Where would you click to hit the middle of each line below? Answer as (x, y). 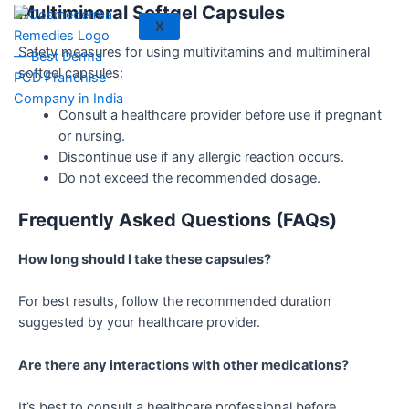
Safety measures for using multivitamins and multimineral (194, 52)
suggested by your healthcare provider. (139, 323)
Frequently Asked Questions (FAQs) (178, 220)
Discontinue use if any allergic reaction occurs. (201, 157)
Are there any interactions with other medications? (185, 365)
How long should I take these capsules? (146, 259)
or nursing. (91, 136)
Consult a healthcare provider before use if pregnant (220, 115)
